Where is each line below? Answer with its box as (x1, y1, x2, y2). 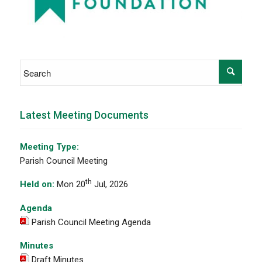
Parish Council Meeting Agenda (31, 217, 151, 228)
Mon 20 (54, 179, 85, 190)
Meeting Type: (19, 142, 79, 153)
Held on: (19, 179, 54, 190)
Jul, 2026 (91, 179, 128, 190)
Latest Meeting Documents (19, 109, 149, 122)
